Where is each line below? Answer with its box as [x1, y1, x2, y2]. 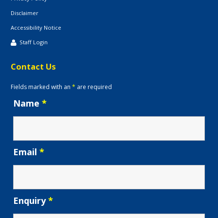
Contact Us [11, 61, 56, 73]
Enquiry [13, 195, 49, 207]
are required [75, 83, 112, 91]
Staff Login [19, 38, 48, 46]
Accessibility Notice [11, 24, 62, 32]
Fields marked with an [11, 83, 73, 91]
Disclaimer [11, 9, 39, 17]
